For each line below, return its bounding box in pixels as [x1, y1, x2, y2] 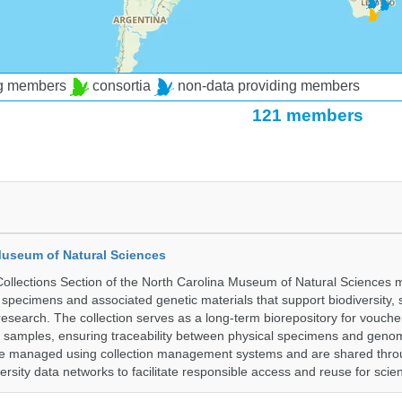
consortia [89, 78, 155, 94]
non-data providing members [173, 78, 360, 94]
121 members [251, 106, 363, 125]
